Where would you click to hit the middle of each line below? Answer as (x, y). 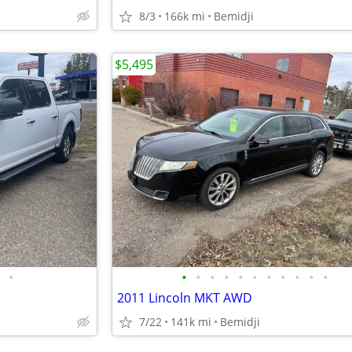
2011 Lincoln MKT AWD (185, 298)
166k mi (185, 16)
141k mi (191, 322)
